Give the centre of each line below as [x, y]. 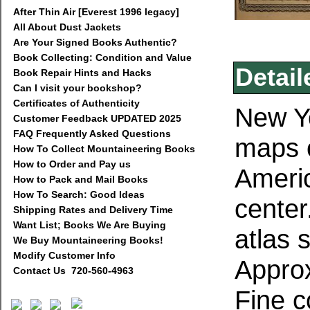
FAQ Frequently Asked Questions [92, 134]
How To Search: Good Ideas [79, 194]
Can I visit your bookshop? [77, 88]
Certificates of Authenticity [76, 103]
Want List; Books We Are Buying [90, 225]
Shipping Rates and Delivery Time [93, 210]
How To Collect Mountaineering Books [104, 149]
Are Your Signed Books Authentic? [95, 42]
